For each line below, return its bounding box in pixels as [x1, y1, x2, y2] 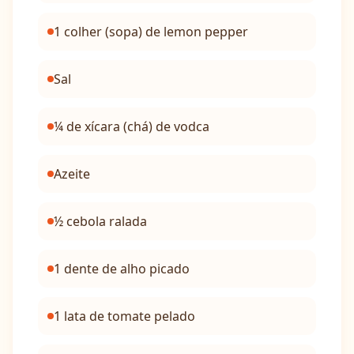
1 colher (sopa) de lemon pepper [54, 23, 248, 40]
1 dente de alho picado [54, 260, 190, 277]
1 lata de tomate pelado [54, 307, 195, 325]
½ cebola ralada [54, 213, 147, 230]
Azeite [54, 165, 90, 183]
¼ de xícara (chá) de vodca [54, 118, 209, 135]
